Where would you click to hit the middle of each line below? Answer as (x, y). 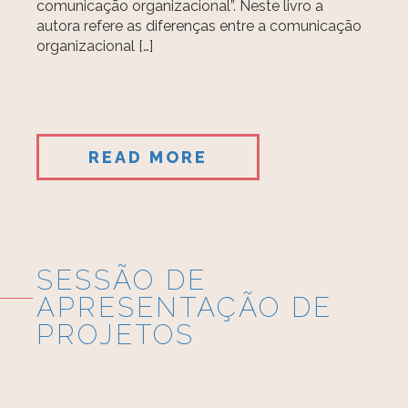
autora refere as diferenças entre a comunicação (199, 26)
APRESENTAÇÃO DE (185, 307)
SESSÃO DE (122, 280)
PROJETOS (116, 335)
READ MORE (148, 157)
